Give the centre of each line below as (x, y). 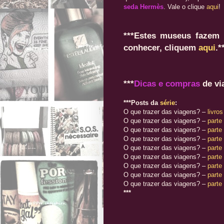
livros (215, 111)
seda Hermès (143, 6)
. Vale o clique (185, 6)
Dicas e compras (167, 83)
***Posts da (142, 102)
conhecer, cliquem (161, 47)
